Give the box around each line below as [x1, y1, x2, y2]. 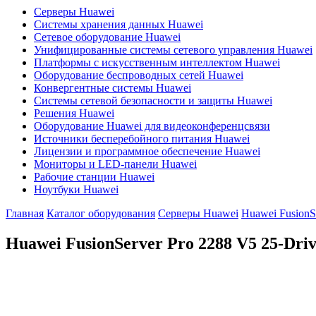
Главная [6, 207, 44, 219]
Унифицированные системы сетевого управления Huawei [34, 44, 312, 56]
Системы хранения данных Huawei [34, 18, 203, 30]
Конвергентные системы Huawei [34, 82, 191, 94]
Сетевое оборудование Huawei [34, 31, 181, 43]
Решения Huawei [34, 107, 114, 119]
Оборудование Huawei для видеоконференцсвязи [34, 120, 270, 132]
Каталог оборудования [47, 207, 155, 219]
